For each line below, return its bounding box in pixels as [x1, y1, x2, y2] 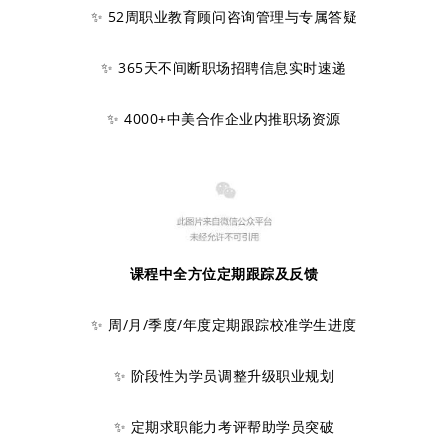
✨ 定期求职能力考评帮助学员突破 [113, 417, 335, 436]
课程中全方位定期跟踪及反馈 [129, 264, 319, 283]
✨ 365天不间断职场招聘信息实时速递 [101, 58, 347, 77]
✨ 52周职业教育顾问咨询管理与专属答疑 [90, 7, 358, 26]
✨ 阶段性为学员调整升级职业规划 [113, 366, 335, 385]
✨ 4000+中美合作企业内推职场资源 [107, 109, 341, 128]
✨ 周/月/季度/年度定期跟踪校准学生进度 [90, 315, 358, 334]
